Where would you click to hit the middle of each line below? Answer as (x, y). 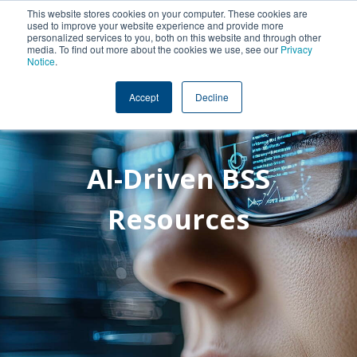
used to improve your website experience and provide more (155, 25)
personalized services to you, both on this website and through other (174, 37)
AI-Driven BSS (178, 178)
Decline (212, 97)
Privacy (296, 49)
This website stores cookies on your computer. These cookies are (167, 13)
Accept (143, 97)
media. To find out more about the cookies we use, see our (154, 49)
